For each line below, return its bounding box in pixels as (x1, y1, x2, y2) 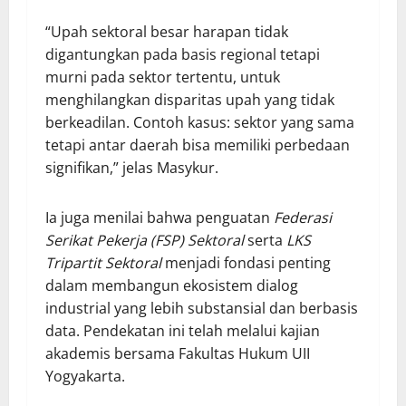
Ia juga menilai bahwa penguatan (45, 208, 274, 228)
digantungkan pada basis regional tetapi (45, 44, 320, 65)
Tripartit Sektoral (45, 253, 161, 274)
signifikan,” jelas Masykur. (45, 158, 218, 179)
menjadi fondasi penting (161, 253, 331, 274)
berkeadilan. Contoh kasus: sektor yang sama (45, 112, 354, 133)
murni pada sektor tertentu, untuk (45, 67, 280, 88)
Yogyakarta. (45, 366, 125, 387)
